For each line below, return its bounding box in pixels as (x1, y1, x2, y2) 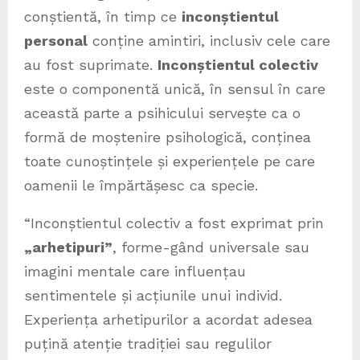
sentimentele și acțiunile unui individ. (24, 286, 282, 304)
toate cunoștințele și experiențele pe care (24, 152, 315, 170)
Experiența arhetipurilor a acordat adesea (24, 310, 313, 328)
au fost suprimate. (24, 55, 157, 73)
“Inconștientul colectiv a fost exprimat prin (24, 214, 324, 231)
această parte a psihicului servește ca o (24, 104, 301, 121)
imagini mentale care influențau (24, 262, 246, 280)
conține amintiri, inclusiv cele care (88, 31, 330, 49)
